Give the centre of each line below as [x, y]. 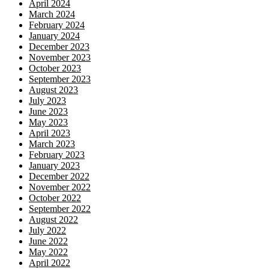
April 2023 [50, 133]
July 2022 [47, 230]
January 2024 [54, 36]
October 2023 [55, 68]
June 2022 [48, 241]
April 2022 [50, 263]
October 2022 [55, 198]
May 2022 [48, 252]
